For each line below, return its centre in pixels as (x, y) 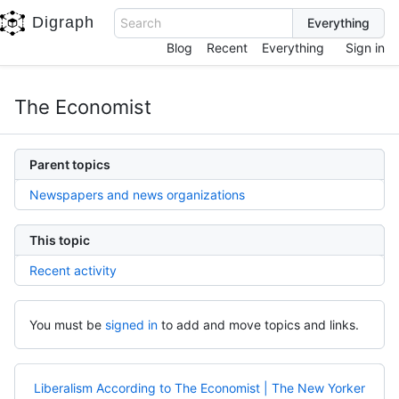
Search (141, 23)
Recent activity (73, 270)
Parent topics (70, 164)
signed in (131, 325)
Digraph (63, 22)
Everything (293, 48)
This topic (60, 240)
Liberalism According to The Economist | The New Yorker (199, 388)
